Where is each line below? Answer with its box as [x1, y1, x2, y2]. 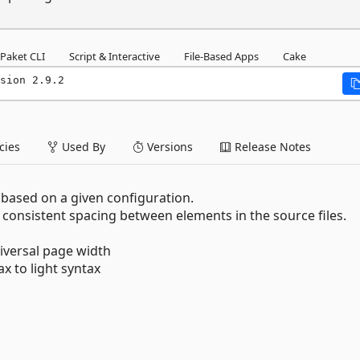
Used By [59, 139, 105, 154]
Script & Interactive [69, 49, 160, 63]
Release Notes [231, 139, 311, 154]
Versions [144, 139, 193, 154]
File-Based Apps [184, 49, 259, 63]
